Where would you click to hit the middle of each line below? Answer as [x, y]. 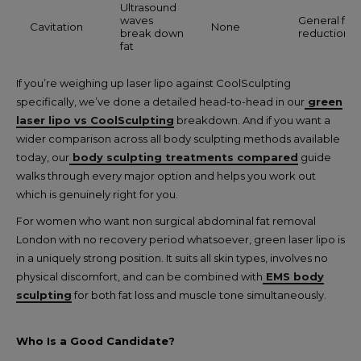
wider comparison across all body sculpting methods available [178, 139]
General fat [327, 20]
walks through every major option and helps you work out [166, 176]
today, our [43, 157]
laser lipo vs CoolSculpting [95, 120]
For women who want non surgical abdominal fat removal [166, 221]
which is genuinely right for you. [97, 194]
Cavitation [56, 27]
